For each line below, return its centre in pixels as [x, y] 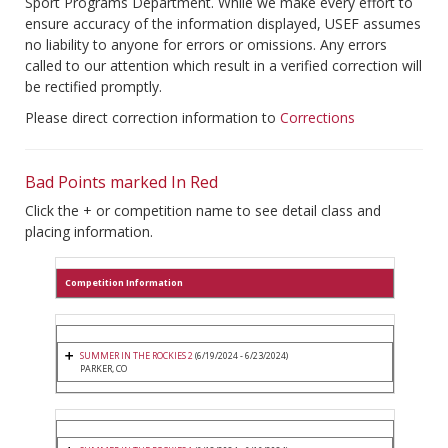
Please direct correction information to [152, 118]
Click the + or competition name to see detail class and [203, 211]
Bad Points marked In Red [121, 182]
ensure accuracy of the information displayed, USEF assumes [223, 24]
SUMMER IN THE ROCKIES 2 [136, 356]
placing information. [89, 232]
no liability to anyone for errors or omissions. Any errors [206, 45]
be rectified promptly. [93, 87]
